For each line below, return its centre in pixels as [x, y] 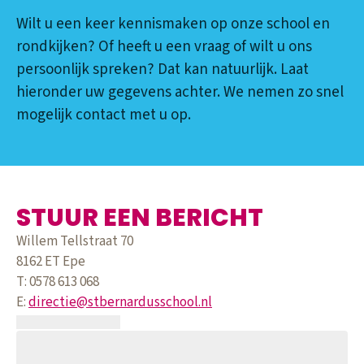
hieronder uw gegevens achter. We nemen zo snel [180, 93]
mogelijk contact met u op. [104, 115]
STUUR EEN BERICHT [140, 218]
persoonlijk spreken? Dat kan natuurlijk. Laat [162, 70]
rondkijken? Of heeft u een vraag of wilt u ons [164, 47]
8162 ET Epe [51, 262]
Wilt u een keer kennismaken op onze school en [173, 24]
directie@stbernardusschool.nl [120, 303]
